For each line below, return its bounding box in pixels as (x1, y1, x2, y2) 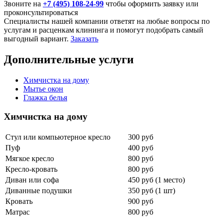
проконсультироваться (4, 8, 78, 17)
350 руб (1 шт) (128, 186, 175, 195)
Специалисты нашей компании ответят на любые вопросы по (4, 17, 210, 26)
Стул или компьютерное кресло (5, 132, 110, 141)
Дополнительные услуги (4, 53, 134, 66)
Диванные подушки (5, 186, 72, 195)
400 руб (128, 143, 153, 152)
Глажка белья (23, 93, 67, 102)
